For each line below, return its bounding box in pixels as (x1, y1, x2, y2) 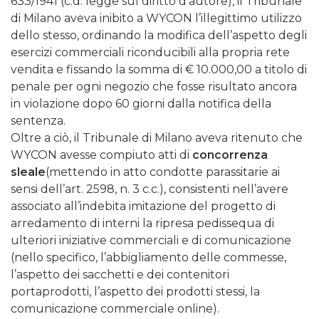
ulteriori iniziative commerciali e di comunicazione (11, 234, 291, 248)
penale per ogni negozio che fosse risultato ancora (11, 80, 297, 94)
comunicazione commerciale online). (11, 302, 219, 316)
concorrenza (192, 148, 268, 162)
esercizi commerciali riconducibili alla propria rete (11, 46, 290, 60)
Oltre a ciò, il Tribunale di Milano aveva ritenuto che (11, 131, 303, 145)
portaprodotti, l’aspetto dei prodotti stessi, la (11, 285, 260, 299)
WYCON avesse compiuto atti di (11, 148, 192, 162)
